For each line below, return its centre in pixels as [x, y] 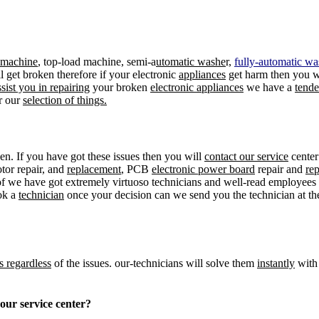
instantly [276, 263]
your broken [120, 87]
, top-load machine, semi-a [97, 61]
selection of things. [65, 100]
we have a [269, 87]
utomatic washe [191, 61]
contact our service [246, 156]
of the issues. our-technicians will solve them [154, 263]
